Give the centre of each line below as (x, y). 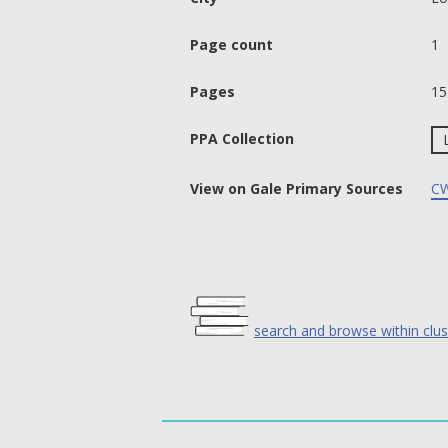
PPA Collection (242, 138)
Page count (231, 44)
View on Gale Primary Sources (296, 188)
